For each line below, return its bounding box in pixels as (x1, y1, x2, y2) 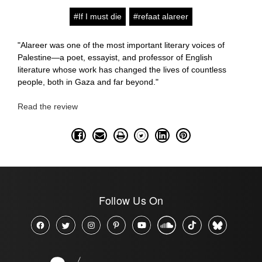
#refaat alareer (133, 11, 188, 21)
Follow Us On (98, 192, 164, 208)
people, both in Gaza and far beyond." (18, 77, 158, 87)
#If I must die (74, 11, 122, 21)
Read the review (18, 101, 78, 111)
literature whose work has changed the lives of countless (18, 64, 226, 74)
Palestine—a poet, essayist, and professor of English (18, 52, 212, 62)
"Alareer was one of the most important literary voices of (18, 40, 225, 50)
